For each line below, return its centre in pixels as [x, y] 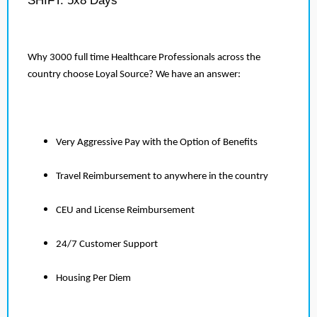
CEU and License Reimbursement [125, 211]
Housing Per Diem [93, 278]
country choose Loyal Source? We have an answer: [134, 75]
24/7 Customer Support [107, 244]
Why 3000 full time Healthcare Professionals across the [144, 58]
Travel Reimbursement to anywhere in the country [162, 177]
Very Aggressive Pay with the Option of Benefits [157, 143]
